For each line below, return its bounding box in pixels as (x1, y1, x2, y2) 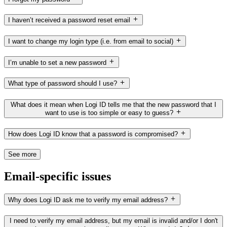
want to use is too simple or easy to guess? (45, 109, 173, 117)
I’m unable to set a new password (8, 58, 106, 66)
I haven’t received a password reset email (8, 16, 130, 24)
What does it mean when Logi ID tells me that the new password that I (11, 101, 216, 109)
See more (8, 150, 36, 158)
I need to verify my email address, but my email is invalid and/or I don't (9, 217, 218, 225)
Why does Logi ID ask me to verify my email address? (8, 196, 168, 204)
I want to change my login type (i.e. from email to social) (8, 37, 173, 45)
